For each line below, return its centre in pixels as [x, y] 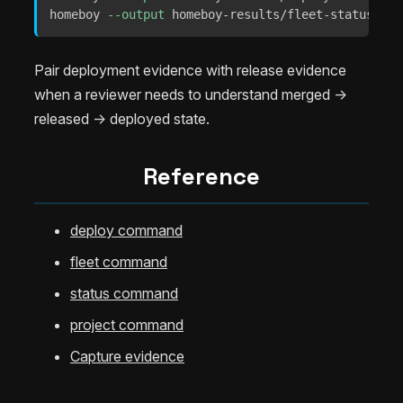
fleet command [119, 261]
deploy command [126, 230]
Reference [201, 176]
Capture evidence [127, 356]
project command [127, 324]
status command [124, 293]
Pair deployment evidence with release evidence [190, 70]
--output [136, 14]
